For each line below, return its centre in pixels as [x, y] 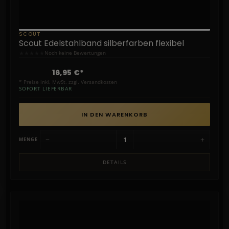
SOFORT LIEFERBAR [45, 88]
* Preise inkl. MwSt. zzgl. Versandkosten [68, 82]
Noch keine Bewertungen [75, 53]
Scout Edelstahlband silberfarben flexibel [101, 43]
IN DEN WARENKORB [114, 114]
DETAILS [114, 162]
